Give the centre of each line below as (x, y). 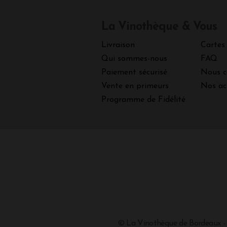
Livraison (118, 45)
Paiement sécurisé (134, 73)
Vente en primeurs (135, 86)
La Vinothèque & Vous (159, 27)
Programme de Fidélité (143, 100)
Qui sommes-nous (134, 59)
